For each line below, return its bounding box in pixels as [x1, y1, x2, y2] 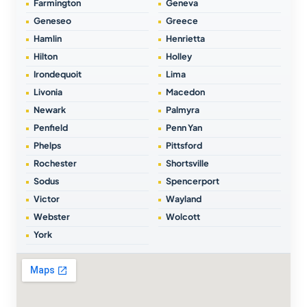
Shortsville [166, 158, 209, 169]
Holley [166, 51, 192, 62]
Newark [34, 104, 66, 116]
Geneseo [34, 15, 71, 27]
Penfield [34, 122, 68, 134]
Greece [166, 15, 198, 27]
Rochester [34, 158, 77, 169]
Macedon [166, 86, 205, 98]
